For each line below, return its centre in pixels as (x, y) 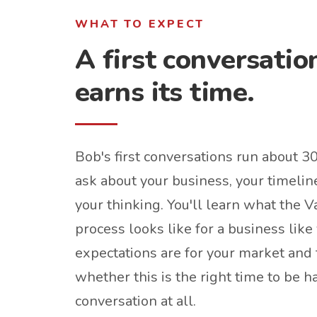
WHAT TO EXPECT (140, 24)
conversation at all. (136, 301)
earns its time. (165, 92)
